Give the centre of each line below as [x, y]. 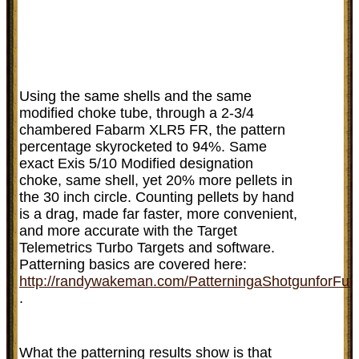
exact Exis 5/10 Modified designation [136, 163]
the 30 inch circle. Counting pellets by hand [157, 197]
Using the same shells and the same [135, 96]
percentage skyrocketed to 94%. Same [143, 146]
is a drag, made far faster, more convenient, [158, 214]
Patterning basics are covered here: [133, 264]
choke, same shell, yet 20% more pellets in [156, 180]
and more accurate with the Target [128, 230]
